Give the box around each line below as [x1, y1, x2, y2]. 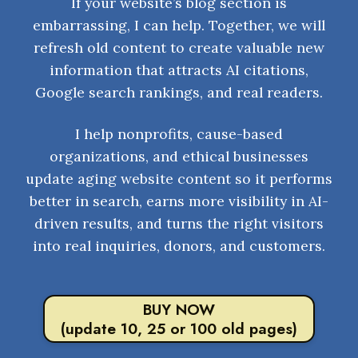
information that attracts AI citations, [50, 61, 308, 79]
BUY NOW [143, 298, 215, 321]
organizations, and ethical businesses [50, 147, 308, 165]
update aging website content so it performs [26, 169, 332, 188]
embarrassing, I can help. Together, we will [33, 16, 325, 34]
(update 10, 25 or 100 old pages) [61, 317, 297, 340]
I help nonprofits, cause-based [75, 125, 283, 143]
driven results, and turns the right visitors [34, 214, 324, 233]
